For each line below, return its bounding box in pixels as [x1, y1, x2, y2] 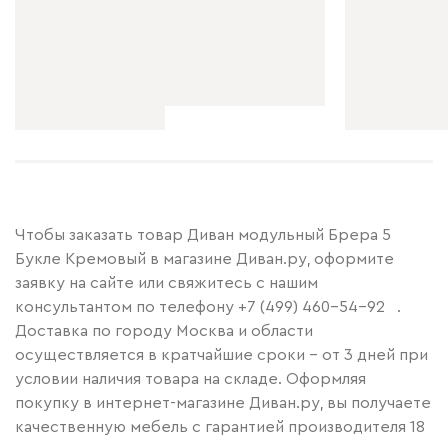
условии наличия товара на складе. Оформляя [15, 370, 366, 387]
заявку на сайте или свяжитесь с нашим [15, 274, 318, 291]
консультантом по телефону [15, 298, 238, 315]
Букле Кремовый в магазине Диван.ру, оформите [15, 250, 394, 267]
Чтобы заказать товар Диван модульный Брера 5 [15, 226, 391, 243]
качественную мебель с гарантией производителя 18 [15, 418, 425, 435]
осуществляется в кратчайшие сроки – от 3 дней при [15, 346, 428, 363]
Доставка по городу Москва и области [15, 322, 313, 339]
